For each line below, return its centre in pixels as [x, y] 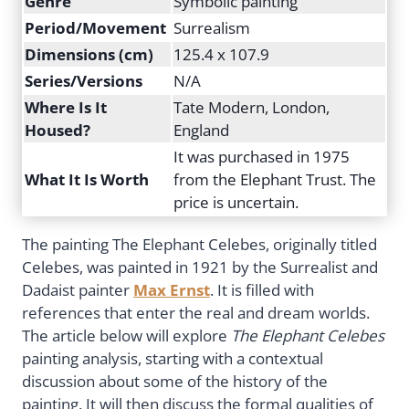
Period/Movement [97, 27]
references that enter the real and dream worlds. [196, 313]
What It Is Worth [89, 179]
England [201, 130]
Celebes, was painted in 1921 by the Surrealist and [200, 267]
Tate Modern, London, [252, 107]
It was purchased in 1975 [262, 156]
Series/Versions [85, 80]
